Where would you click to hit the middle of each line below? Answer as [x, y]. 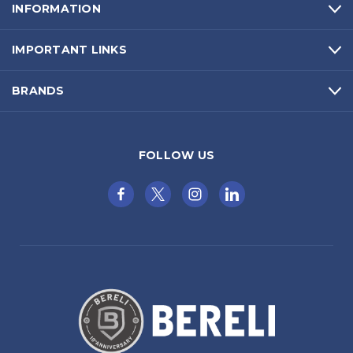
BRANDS [38, 91]
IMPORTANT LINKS [69, 50]
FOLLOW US [176, 156]
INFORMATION [56, 9]
